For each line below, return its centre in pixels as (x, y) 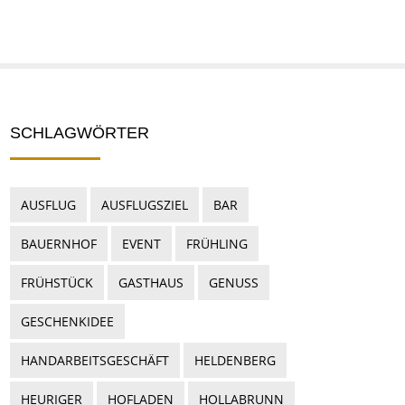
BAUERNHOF (59, 244)
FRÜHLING (217, 244)
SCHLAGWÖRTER (80, 133)
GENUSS (234, 283)
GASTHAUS (151, 283)
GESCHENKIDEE (67, 321)
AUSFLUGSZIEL (145, 205)
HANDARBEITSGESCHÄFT (95, 360)
